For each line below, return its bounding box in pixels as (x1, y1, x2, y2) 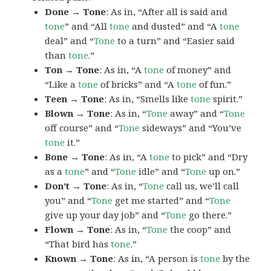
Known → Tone (45, 252, 114, 264)
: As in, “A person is (113, 252, 201, 264)
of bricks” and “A (98, 77, 177, 90)
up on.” (206, 165, 241, 177)
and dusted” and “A (129, 19, 220, 32)
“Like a (45, 77, 79, 90)
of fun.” (197, 77, 232, 90)
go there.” (186, 208, 232, 221)
